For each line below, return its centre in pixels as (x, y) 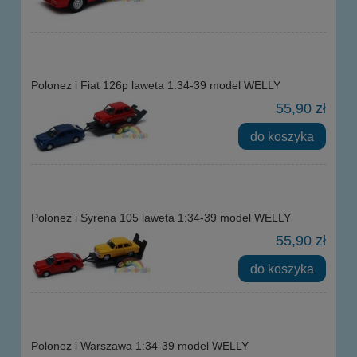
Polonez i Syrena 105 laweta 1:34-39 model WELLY (161, 218)
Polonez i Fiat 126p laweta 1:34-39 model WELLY (156, 86)
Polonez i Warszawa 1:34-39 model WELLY (140, 346)
